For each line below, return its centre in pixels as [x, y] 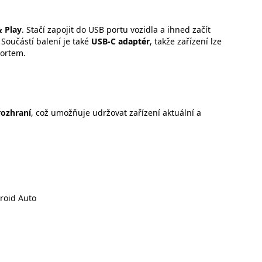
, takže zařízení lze [186, 41]
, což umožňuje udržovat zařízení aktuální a [116, 113]
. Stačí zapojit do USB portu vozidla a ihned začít [116, 29]
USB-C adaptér [120, 41]
